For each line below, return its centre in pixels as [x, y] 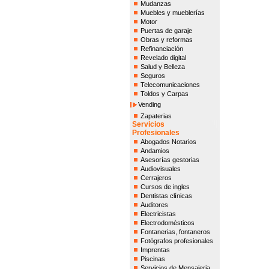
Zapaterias [156, 116]
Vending [149, 104]
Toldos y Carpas [164, 94]
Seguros [153, 76]
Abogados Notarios [168, 142]
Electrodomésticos [167, 223]
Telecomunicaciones [170, 85]
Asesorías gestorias [170, 160]
